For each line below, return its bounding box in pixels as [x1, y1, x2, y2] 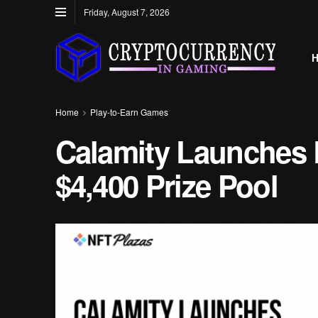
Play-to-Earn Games [89, 106, 168, 118]
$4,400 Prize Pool [55, 164, 278, 207]
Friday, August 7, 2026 [83, 6, 170, 18]
